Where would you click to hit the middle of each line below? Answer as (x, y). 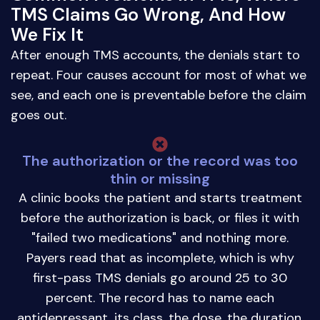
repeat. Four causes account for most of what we (159, 75)
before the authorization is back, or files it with (160, 218)
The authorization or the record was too (160, 161)
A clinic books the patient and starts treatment (160, 198)
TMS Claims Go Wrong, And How (148, 15)
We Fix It (47, 35)
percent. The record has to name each (160, 298)
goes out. (39, 115)
